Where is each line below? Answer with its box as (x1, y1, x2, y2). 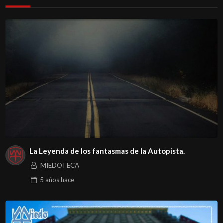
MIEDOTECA (40, 161, 79, 169)
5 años (39, 175, 59, 184)
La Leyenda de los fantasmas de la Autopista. (29, 146, 185, 156)
